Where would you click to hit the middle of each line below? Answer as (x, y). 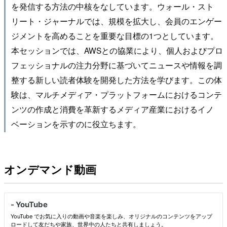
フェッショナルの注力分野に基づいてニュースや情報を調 (116, 65)
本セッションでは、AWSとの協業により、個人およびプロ (117, 50)
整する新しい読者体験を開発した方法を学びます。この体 (116, 80)
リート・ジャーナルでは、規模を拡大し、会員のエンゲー (116, 21)
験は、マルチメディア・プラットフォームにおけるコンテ (116, 94)
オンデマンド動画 (50, 169)
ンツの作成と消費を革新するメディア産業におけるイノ (112, 109)
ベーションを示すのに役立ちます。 (76, 124)
